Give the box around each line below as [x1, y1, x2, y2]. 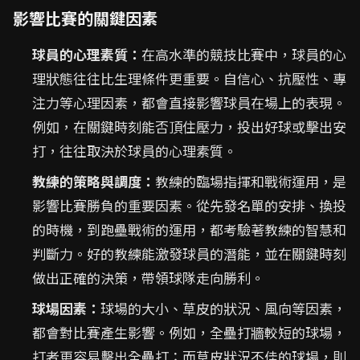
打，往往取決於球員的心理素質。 [32, 141, 237, 162]
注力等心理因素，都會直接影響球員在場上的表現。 [32, 92, 346, 113]
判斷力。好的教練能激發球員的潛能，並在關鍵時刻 [32, 243, 346, 264]
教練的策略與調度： [32, 171, 155, 192]
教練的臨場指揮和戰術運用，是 [155, 171, 346, 192]
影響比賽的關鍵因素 [13, 6, 157, 31]
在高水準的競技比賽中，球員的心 [141, 44, 346, 65]
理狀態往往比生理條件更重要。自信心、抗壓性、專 [32, 68, 346, 89]
